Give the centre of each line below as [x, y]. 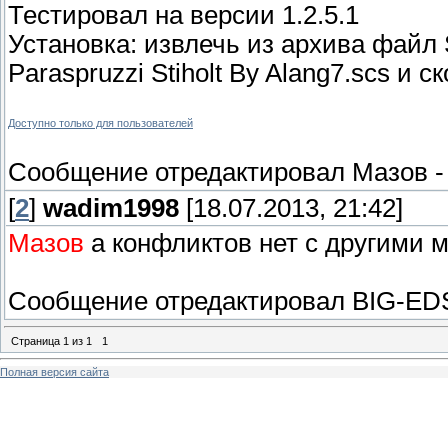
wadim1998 [111, 208]
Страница [37, 340]
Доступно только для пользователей [100, 123]
